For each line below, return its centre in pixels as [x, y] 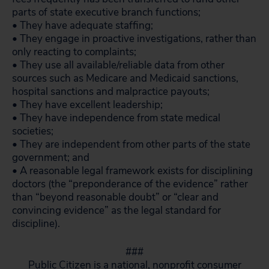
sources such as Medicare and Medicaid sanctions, [125, 78]
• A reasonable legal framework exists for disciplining [132, 171]
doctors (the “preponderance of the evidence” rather [130, 184]
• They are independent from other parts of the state [131, 144]
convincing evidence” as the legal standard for [116, 210]
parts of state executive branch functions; [106, 12]
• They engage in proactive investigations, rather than [134, 39]
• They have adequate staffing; [83, 26]
